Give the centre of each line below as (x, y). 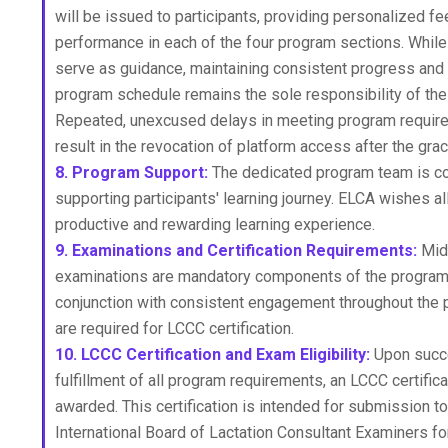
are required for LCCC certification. (174, 328)
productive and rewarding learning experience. (215, 224)
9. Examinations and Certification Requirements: (238, 250)
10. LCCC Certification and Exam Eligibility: (212, 354)
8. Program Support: (131, 172)
